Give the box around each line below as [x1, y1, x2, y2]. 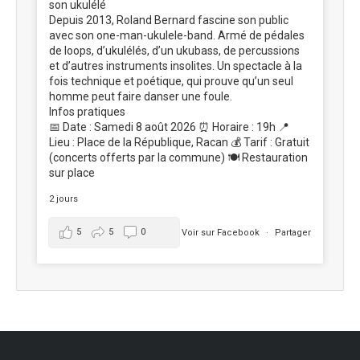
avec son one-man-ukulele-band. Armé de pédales [49, 29, 305, 42]
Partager [275, 227, 311, 238]
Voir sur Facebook [182, 227, 262, 238]
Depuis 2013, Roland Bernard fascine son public [49, 14, 288, 27]
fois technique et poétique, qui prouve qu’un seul [49, 75, 293, 88]
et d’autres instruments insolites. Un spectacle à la [49, 59, 302, 72]
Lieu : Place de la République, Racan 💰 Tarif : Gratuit [49, 136, 309, 149]
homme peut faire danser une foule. [49, 90, 232, 103]
